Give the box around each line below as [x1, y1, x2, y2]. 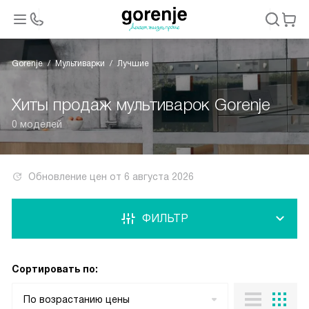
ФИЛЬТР [141, 212, 188, 224]
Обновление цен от [28, 171, 124, 182]
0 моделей [12, 119, 62, 130]
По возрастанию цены [23, 294, 130, 305]
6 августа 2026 [124, 171, 194, 182]
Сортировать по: [12, 263, 98, 275]
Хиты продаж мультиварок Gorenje [12, 95, 270, 114]
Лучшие [117, 59, 149, 68]
